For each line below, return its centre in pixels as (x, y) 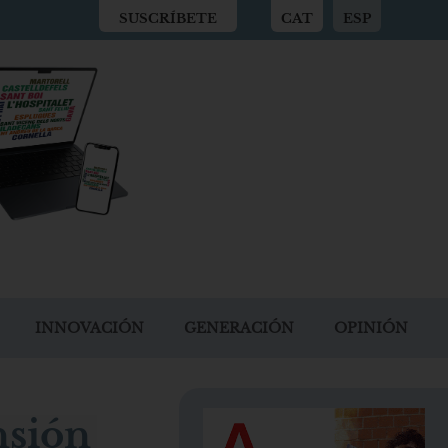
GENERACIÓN (239, 327)
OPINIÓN (371, 327)
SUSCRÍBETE (167, 18)
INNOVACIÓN (89, 327)
